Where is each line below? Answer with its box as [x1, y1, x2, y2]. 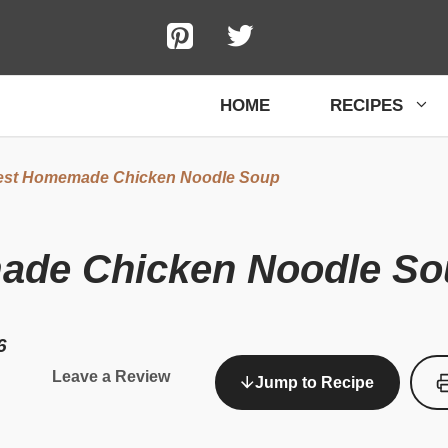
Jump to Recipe [254, 374, 374, 392]
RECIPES [330, 96, 403, 115]
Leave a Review [52, 368, 171, 386]
